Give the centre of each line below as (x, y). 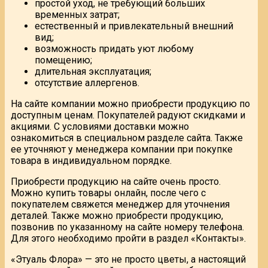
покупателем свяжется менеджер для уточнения (120, 205)
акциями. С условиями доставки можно (100, 127)
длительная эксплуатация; (93, 72)
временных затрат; (77, 15)
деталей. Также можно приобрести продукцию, (117, 216)
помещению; (63, 60)
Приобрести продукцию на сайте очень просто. (116, 182)
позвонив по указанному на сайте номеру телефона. (127, 227)
